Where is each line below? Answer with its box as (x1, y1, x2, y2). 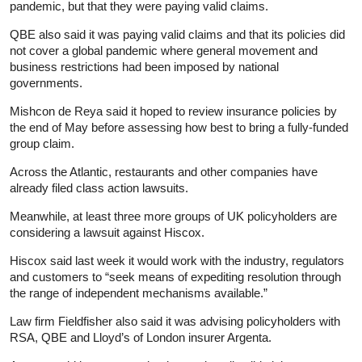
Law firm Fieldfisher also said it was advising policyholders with (10, 314, 340, 328)
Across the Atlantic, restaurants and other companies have (10, 164, 318, 179)
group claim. (10, 136, 74, 150)
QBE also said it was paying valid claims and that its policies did (10, 27, 345, 41)
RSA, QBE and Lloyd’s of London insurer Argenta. (10, 330, 271, 344)
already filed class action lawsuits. (10, 180, 188, 195)
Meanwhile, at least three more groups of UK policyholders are (10, 208, 337, 223)
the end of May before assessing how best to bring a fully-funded (10, 120, 348, 134)
